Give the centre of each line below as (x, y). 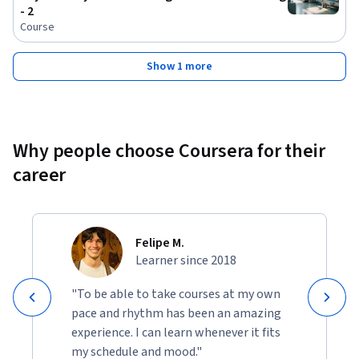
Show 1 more (179, 67)
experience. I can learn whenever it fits (176, 333)
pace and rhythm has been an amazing (176, 314)
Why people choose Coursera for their (169, 151)
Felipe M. (160, 243)
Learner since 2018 (186, 261)
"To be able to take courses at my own (176, 294)
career (40, 175)
